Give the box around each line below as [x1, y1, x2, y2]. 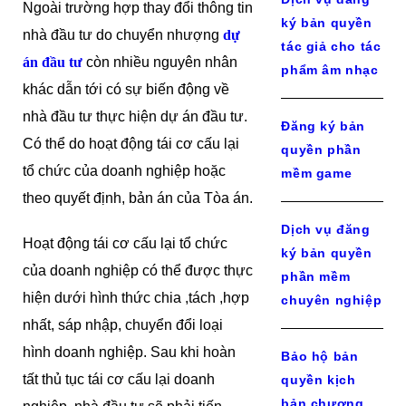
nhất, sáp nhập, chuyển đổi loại [23, 317, 223, 333]
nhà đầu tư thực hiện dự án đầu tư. [23, 109, 247, 124]
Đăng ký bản [281, 119, 365, 133]
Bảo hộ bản [281, 349, 359, 363]
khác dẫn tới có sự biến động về [23, 82, 229, 97]
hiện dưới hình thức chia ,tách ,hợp [23, 290, 249, 305]
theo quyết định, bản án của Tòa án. [23, 190, 253, 206]
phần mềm [281, 269, 351, 284]
